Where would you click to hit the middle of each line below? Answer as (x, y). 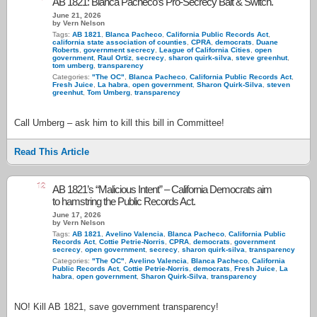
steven (278, 85)
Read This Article (52, 152)
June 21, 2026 (77, 15)
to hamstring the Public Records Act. (124, 201)
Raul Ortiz (115, 58)
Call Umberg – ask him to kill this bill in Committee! (119, 123)
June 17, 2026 (77, 215)
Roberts (66, 50)
